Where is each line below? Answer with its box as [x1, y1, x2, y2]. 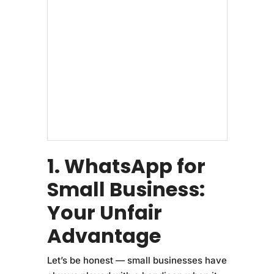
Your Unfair [46, 198, 162, 226]
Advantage [46, 221, 161, 250]
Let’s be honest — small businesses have [46, 254, 227, 266]
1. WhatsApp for [46, 152, 206, 180]
